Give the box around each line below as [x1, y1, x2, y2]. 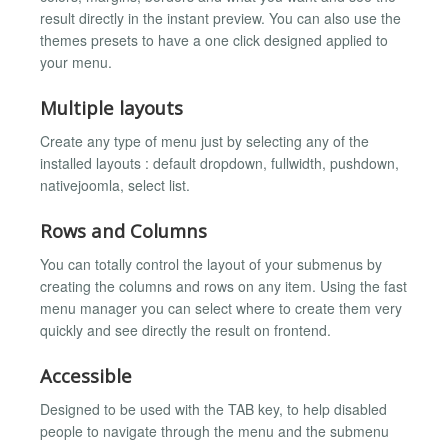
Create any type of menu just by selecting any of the [40, 130, 369, 151]
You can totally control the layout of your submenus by [40, 253, 382, 274]
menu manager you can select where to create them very [40, 297, 402, 318]
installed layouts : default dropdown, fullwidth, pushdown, [40, 152, 399, 173]
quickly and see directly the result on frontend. [40, 319, 331, 340]
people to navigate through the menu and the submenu [40, 420, 389, 441]
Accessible [40, 363, 132, 389]
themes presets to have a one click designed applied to [40, 29, 388, 50]
